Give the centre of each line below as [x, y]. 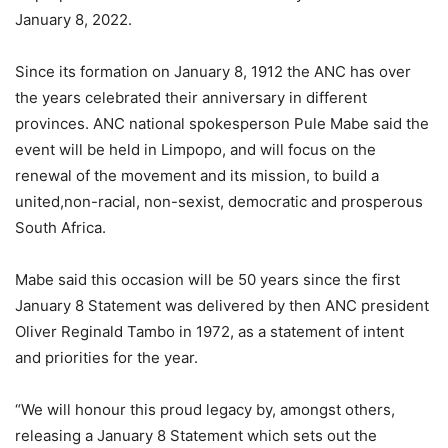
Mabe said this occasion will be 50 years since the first [207, 279]
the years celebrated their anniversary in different [191, 97]
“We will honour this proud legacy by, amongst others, [205, 409]
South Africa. [60, 227]
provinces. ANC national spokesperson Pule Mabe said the [222, 123]
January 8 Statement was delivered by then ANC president [222, 305]
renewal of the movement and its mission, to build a [197, 175]
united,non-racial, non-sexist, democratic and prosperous [219, 201]
